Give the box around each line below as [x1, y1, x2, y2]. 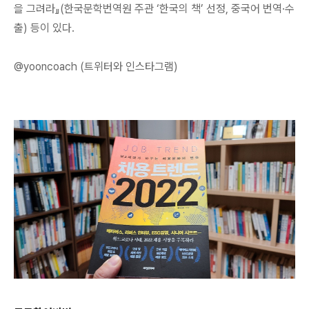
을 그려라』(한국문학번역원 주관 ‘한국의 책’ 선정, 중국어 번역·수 [14, 2, 295, 15]
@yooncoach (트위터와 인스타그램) [14, 60, 178, 73]
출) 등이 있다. [14, 21, 74, 34]
